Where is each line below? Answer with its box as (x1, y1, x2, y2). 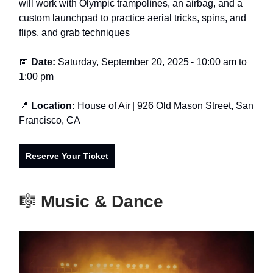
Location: (31, 101, 75, 112)
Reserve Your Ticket (26, 151, 108, 161)
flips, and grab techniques (19, 27, 130, 38)
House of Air (77, 101, 130, 112)
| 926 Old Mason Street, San (132, 101, 253, 112)
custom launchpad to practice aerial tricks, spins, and (19, 13, 246, 24)
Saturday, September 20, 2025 (58, 57, 189, 68)
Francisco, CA (19, 115, 80, 126)
